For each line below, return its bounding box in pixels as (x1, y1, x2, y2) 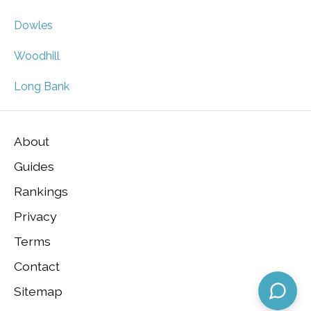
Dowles (14, 19, 53, 33)
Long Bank (14, 80, 69, 94)
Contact (14, 258, 60, 274)
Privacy (14, 208, 57, 224)
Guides (14, 158, 54, 174)
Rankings (14, 183, 68, 199)
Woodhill (14, 49, 60, 63)
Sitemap (14, 283, 62, 299)
